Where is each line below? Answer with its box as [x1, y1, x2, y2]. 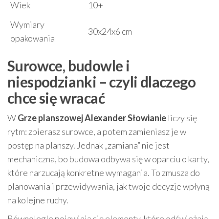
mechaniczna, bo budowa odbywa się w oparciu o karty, [7, 153, 209, 164]
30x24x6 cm [88, 25, 132, 37]
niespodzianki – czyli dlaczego [7, 72, 196, 90]
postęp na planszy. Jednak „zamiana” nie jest [7, 139, 170, 151]
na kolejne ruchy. [7, 194, 68, 205]
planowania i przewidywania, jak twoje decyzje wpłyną [7, 180, 210, 192]
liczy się [166, 112, 197, 123]
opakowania [10, 32, 55, 44]
